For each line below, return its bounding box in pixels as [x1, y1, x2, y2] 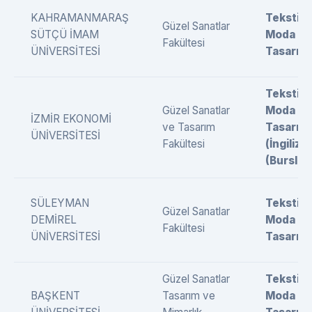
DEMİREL [31, 212, 77, 226]
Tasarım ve [162, 288, 215, 302]
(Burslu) [265, 153, 309, 167]
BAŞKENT [31, 288, 80, 302]
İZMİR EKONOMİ [31, 111, 111, 125]
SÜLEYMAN [31, 196, 89, 210]
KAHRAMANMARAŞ [31, 10, 129, 24]
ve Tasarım [162, 120, 215, 134]
